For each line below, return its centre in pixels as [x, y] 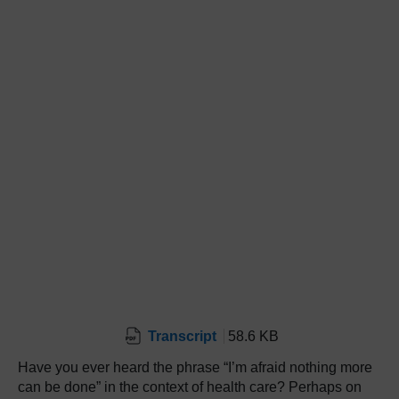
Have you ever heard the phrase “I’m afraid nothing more [195, 367]
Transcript [182, 336]
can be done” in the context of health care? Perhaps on [190, 387]
